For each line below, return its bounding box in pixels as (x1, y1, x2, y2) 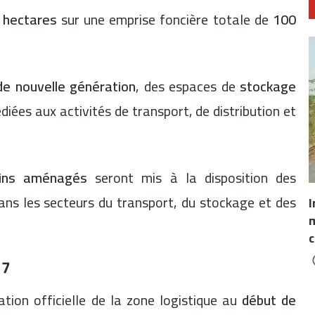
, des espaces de (136, 73, 240, 99)
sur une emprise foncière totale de (56, 6, 274, 32)
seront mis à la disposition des (87, 165, 297, 191)
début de (241, 286, 297, 313)
